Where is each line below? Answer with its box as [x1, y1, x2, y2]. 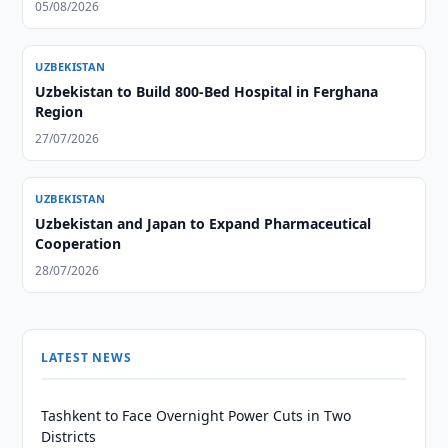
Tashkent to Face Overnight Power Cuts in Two [41, 406, 352, 425]
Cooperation [35, 234, 122, 253]
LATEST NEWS [41, 349, 132, 366]
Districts [41, 427, 97, 446]
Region [35, 102, 84, 121]
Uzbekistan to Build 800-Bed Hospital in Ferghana [35, 82, 379, 101]
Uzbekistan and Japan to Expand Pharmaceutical [35, 214, 372, 233]
